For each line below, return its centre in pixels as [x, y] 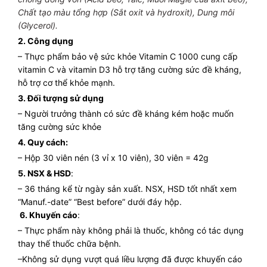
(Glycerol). [38, 25]
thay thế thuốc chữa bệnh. [69, 243]
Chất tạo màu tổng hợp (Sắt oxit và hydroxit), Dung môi [126, 12]
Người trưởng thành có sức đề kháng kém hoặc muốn [129, 113]
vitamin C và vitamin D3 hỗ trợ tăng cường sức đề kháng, [130, 69]
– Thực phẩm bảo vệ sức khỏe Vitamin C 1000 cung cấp [128, 56]
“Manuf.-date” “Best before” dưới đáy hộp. [100, 201]
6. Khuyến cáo [48, 215]
